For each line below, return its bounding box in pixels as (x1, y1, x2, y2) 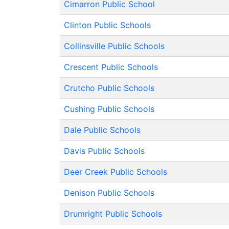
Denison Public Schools (64, 188, 154, 198)
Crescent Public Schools (64, 62, 158, 72)
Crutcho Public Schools (64, 83, 154, 93)
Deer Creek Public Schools (64, 167, 167, 177)
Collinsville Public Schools (64, 41, 165, 51)
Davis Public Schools (64, 146, 145, 156)
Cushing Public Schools (64, 104, 154, 114)
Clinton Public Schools (64, 20, 151, 30)
